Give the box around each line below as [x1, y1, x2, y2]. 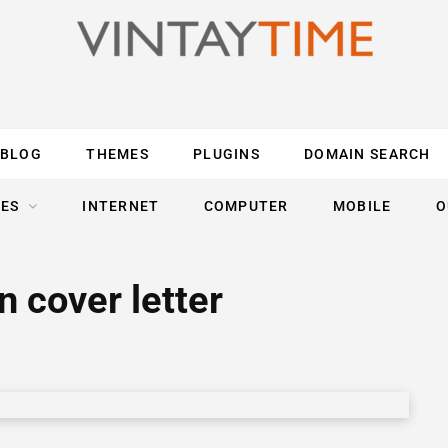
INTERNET [82, 198, 160, 214]
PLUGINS [193, 146, 260, 162]
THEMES [86, 146, 149, 162]
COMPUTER [203, 198, 289, 214]
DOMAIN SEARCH [304, 146, 431, 162]
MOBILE [332, 198, 392, 214]
